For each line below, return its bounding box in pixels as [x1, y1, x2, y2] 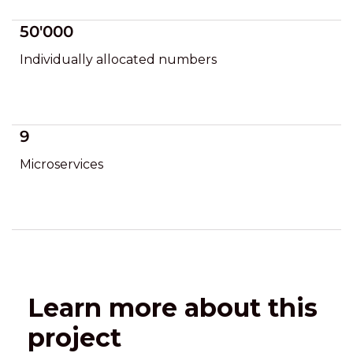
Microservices [20, 157, 103, 172]
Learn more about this [28, 292, 318, 323]
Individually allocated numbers [20, 52, 217, 67]
